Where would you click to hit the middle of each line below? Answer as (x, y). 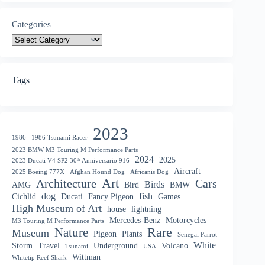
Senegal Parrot (197, 234)
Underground (116, 245)
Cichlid (24, 196)
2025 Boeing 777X (38, 172)
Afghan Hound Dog (97, 172)
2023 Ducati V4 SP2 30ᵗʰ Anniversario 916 (71, 160)
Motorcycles (186, 220)
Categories (31, 25)
